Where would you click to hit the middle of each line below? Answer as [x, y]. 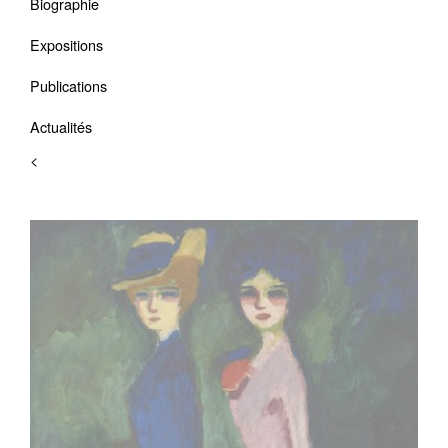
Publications [68, 85]
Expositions [66, 44]
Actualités [61, 126]
